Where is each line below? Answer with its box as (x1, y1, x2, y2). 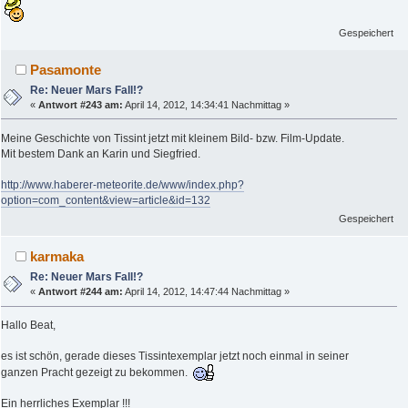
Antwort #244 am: (38, 286, 124, 298)
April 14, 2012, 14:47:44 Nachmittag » (123, 286, 291, 298)
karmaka (30, 249, 85, 265)
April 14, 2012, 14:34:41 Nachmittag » (123, 98, 291, 110)
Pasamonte (30, 61, 102, 77)
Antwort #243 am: (38, 98, 124, 110)
